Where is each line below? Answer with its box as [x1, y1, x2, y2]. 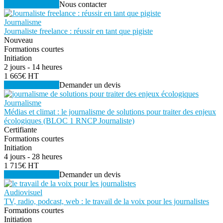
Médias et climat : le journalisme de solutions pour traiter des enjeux [4, 108, 216, 116]
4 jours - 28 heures [4, 152, 62, 161]
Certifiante [4, 125, 37, 134]
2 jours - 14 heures [4, 63, 62, 72]
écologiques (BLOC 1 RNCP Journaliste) [4, 116, 134, 125]
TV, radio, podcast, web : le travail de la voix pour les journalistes [4, 197, 209, 206]
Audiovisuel [4, 188, 42, 197]
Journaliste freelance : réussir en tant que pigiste [4, 27, 153, 36]
